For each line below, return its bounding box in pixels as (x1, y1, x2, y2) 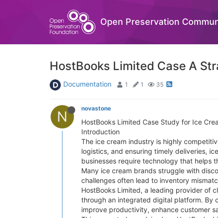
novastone (81, 105, 111, 112)
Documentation (63, 80, 111, 88)
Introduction (81, 127, 120, 136)
